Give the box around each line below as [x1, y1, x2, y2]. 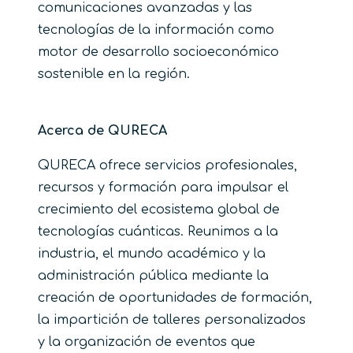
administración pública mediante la [38, 268, 269, 283]
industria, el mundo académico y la [38, 246, 266, 261]
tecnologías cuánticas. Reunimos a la [38, 224, 278, 239]
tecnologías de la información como [38, 22, 274, 37]
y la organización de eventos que [38, 334, 255, 349]
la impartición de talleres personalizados [38, 312, 306, 327]
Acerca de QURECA [38, 123, 167, 138]
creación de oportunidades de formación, [38, 290, 312, 305]
